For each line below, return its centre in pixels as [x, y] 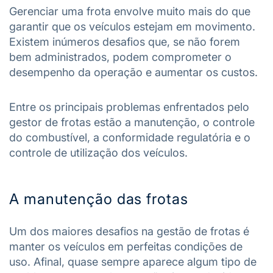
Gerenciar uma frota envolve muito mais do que [130, 11]
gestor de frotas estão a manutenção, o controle [132, 122]
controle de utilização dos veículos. [98, 153]
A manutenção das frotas [99, 199]
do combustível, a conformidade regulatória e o [130, 137]
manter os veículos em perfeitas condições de [126, 246]
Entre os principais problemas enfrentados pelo [129, 107]
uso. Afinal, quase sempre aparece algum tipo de [133, 262]
